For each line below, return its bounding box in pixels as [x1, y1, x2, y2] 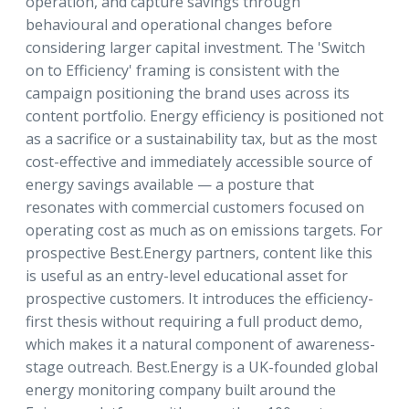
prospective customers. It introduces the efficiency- [26, 288, 373, 309]
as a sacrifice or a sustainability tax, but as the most [26, 129, 377, 149]
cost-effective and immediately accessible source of [26, 152, 372, 172]
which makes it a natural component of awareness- [26, 334, 375, 354]
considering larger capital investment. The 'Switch [26, 37, 365, 58]
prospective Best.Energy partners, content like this [26, 243, 372, 263]
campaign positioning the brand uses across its [26, 83, 350, 103]
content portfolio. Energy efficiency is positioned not [26, 106, 383, 126]
